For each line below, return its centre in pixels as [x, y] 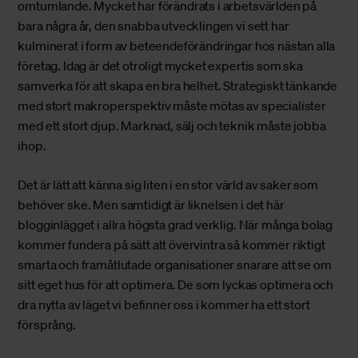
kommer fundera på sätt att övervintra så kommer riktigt [171, 245]
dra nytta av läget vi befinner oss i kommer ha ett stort [164, 305]
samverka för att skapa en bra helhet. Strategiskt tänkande [178, 86]
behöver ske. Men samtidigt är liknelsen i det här [151, 205]
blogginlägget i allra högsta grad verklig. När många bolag [175, 225]
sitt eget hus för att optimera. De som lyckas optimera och [176, 285]
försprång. [48, 325]
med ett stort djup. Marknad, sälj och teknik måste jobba [172, 126]
